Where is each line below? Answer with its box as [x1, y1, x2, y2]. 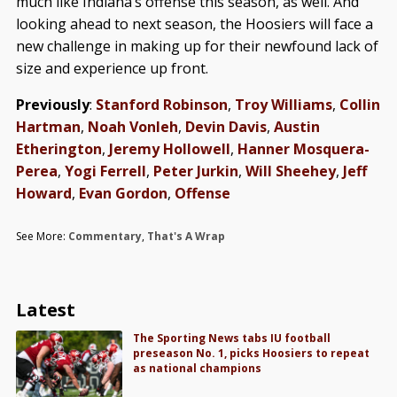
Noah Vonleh [87, 117, 178, 137]
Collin [339, 95, 380, 115]
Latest [15, 298, 75, 323]
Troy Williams [234, 95, 332, 115]
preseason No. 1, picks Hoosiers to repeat [133, 346, 370, 362]
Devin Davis [184, 117, 267, 137]
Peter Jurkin [152, 161, 238, 182]
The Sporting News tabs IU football [133, 331, 331, 346]
